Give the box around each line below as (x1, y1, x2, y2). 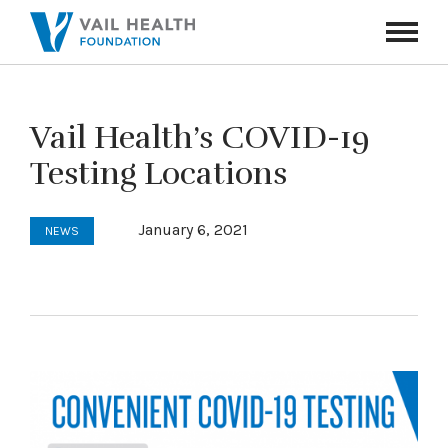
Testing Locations (30, 154, 287, 193)
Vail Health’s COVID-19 (30, 118, 370, 157)
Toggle (386, 38, 430, 54)
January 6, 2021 (138, 220, 248, 239)
